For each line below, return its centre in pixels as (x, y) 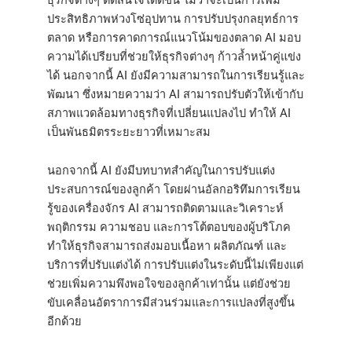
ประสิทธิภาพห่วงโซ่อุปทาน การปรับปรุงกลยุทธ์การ (173, 18)
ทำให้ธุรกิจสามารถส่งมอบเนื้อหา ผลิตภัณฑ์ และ (167, 246)
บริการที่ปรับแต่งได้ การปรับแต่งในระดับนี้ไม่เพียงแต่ (175, 265)
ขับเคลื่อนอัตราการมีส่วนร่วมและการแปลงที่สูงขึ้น (171, 303)
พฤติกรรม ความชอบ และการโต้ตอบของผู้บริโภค (169, 227)
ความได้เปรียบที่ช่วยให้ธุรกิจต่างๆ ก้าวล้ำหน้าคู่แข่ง (174, 56)
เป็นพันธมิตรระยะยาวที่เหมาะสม (129, 132)
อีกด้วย (64, 322)
